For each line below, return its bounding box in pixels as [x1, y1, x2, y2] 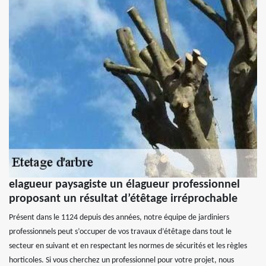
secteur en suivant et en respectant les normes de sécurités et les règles [9, 242, 247, 251]
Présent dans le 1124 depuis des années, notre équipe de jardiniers [9, 213, 229, 223]
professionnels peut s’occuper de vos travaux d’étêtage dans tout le [9, 227, 232, 237]
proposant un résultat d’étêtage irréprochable [9, 193, 237, 205]
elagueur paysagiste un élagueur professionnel [9, 179, 240, 191]
